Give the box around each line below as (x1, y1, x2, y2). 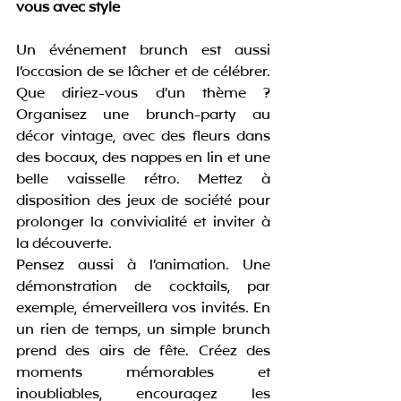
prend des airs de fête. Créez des (16, 341, 270, 363)
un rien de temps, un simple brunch (16, 320, 270, 342)
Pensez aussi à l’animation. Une (16, 255, 270, 277)
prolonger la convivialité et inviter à (16, 212, 270, 235)
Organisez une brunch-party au (16, 105, 270, 127)
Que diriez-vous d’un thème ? (16, 83, 270, 106)
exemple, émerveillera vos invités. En (16, 298, 270, 320)
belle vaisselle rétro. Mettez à (16, 169, 270, 192)
